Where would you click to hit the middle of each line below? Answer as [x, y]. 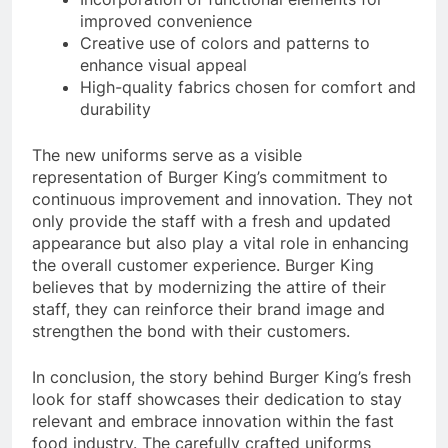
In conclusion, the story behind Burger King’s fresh [221, 377]
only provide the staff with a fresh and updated [211, 221]
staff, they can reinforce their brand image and [208, 309]
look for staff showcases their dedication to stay [217, 399]
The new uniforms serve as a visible [167, 155]
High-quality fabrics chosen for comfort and [248, 87]
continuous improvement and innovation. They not [222, 199]
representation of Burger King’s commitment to [210, 177]
